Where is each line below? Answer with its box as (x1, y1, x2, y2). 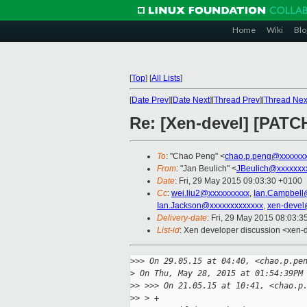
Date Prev (132, 95, 169, 105)
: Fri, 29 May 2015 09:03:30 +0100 (175, 176, 302, 186)
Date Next (173, 95, 210, 105)
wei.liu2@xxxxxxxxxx (171, 188, 249, 199)
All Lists (151, 73, 180, 83)
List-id (157, 225, 180, 236)
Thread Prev (214, 95, 260, 105)
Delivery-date (157, 213, 207, 223)
